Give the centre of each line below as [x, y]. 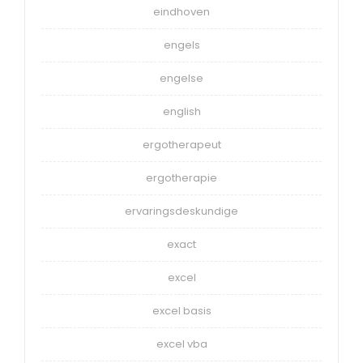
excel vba [181, 344]
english [181, 112]
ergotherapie [181, 178]
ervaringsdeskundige [181, 211]
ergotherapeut [181, 145]
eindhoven [181, 12]
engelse [181, 79]
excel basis [181, 311]
